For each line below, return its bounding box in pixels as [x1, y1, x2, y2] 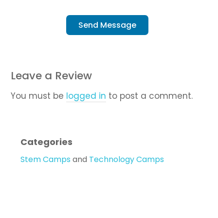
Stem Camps [20, 154, 71, 165]
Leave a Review [11, 68, 92, 83]
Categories [20, 136, 73, 148]
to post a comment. [106, 90, 193, 102]
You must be [11, 90, 67, 102]
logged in [66, 90, 107, 102]
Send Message [78, 19, 136, 31]
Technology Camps [89, 154, 164, 165]
